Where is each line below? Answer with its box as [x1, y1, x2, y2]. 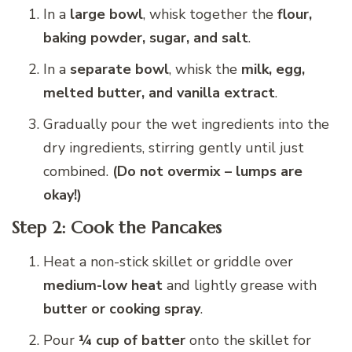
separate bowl [70, 59, 169, 79]
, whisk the [169, 59, 241, 79]
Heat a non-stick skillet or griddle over [43, 251, 293, 271]
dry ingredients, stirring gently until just [43, 137, 304, 157]
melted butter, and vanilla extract [43, 82, 275, 102]
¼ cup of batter [79, 330, 185, 350]
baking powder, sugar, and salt [43, 27, 248, 47]
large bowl [70, 4, 143, 24]
